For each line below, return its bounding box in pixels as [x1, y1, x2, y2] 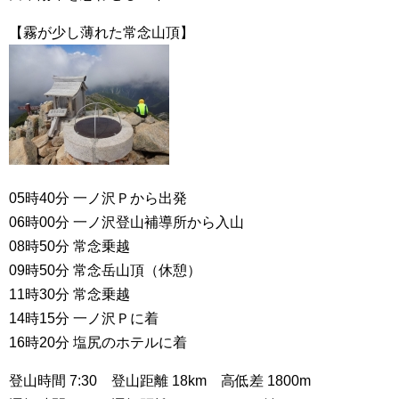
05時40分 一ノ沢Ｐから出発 [9, 191, 187, 206]
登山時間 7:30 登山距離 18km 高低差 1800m [9, 373, 311, 388]
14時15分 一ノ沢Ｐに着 [9, 311, 159, 326]
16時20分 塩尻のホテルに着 [9, 335, 187, 350]
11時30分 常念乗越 [9, 287, 130, 302]
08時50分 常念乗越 [9, 239, 130, 254]
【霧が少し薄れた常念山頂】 [9, 25, 194, 40]
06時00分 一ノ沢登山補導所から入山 [9, 215, 244, 230]
